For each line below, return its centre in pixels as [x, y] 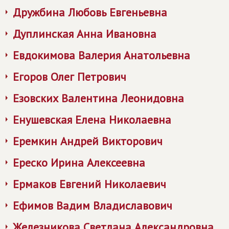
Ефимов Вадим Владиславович [93, 205]
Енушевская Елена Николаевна [92, 120]
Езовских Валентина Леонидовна [98, 98]
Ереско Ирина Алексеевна [79, 163]
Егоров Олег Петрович [70, 77]
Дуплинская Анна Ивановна [85, 34]
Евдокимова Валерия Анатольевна [101, 55]
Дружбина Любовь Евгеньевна [90, 12]
